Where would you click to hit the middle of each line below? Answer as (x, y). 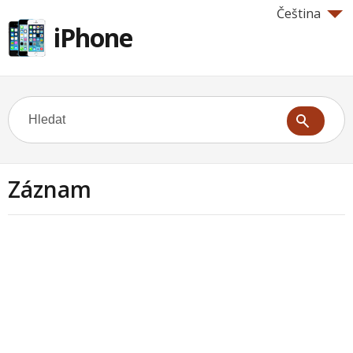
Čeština (299, 13)
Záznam (50, 189)
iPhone (93, 37)
